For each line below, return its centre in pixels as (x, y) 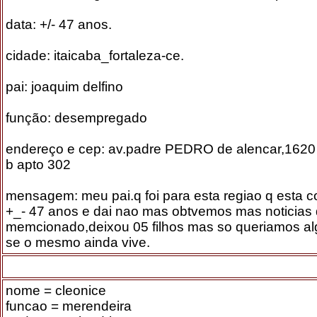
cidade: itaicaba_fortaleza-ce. (95, 56)
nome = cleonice (56, 290)
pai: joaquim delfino (64, 87)
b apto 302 (38, 165)
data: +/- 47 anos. (59, 24)
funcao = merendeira (69, 306)
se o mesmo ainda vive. (78, 242)
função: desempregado (76, 118)
